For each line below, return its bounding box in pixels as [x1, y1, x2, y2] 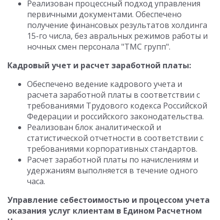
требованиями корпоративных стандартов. [27, 143, 197, 154]
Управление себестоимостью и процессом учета [7, 194, 210, 205]
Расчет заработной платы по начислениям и [27, 154, 198, 165]
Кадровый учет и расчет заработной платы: [7, 60, 191, 71]
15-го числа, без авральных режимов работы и [27, 30, 208, 41]
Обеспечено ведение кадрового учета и [27, 79, 182, 89]
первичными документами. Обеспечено [27, 9, 182, 20]
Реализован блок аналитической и [27, 122, 161, 133]
